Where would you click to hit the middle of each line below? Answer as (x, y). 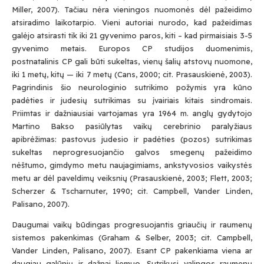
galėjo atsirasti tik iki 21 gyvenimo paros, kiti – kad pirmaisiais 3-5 (132, 35)
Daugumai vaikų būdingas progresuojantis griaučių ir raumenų (132, 225)
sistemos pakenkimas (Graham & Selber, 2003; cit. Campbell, (132, 237)
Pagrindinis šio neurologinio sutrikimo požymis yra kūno (132, 87)
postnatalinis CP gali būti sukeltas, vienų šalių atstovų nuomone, (132, 61)
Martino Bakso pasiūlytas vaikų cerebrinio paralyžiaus (132, 126)
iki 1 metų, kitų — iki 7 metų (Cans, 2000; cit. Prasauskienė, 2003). (132, 74)
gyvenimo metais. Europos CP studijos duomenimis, (132, 48)
